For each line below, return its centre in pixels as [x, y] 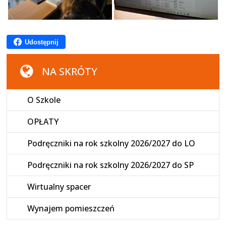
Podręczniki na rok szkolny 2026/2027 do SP [111, 165]
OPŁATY [43, 122]
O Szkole [44, 100]
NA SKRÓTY [70, 72]
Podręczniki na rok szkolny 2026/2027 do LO [111, 144]
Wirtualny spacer [59, 187]
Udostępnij [42, 42]
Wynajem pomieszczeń [71, 209]
